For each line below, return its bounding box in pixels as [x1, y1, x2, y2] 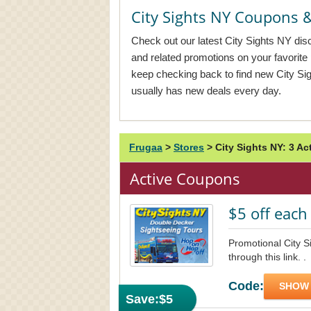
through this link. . [228, 251, 306, 262]
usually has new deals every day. [131, 85, 281, 96]
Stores [174, 142, 204, 153]
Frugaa [129, 142, 162, 153]
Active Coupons [130, 168, 240, 189]
